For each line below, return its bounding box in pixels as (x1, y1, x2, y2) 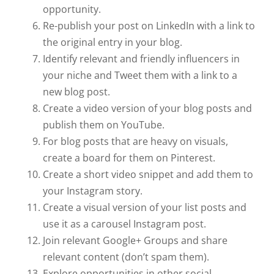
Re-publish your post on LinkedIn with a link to (43, 19, 255, 33)
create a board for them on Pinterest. (43, 151, 215, 165)
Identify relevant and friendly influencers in (43, 52, 240, 66)
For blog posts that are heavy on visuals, (43, 135, 228, 149)
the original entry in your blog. (43, 35, 182, 50)
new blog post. (43, 85, 110, 99)
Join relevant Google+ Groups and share (43, 234, 228, 248)
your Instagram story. (43, 184, 143, 198)
